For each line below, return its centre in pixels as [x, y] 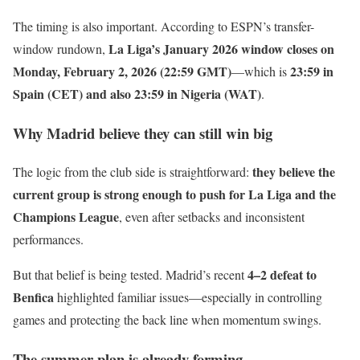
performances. [48, 239]
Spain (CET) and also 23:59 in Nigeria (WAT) [137, 93]
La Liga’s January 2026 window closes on [221, 48]
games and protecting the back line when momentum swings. [167, 320]
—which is [261, 71]
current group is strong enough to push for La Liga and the [174, 194]
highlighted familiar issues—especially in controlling [188, 297]
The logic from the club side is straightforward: [133, 172]
